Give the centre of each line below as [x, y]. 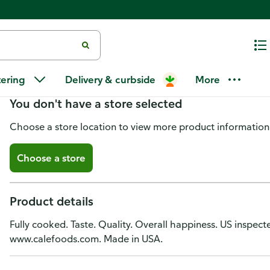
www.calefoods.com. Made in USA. [86, 239]
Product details [52, 201]
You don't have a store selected [96, 103]
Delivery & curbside [110, 80]
